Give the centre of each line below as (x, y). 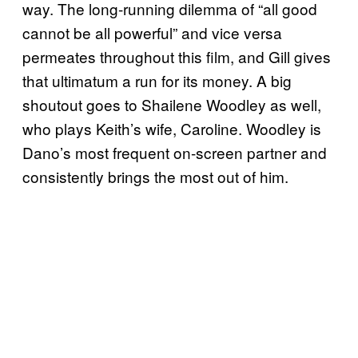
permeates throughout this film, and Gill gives (177, 56)
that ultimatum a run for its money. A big (157, 80)
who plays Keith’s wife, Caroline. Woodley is (172, 128)
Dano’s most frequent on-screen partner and (175, 152)
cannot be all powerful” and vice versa (152, 32)
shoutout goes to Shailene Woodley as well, (172, 104)
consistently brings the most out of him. (155, 176)
